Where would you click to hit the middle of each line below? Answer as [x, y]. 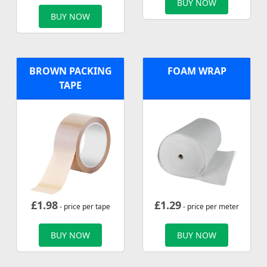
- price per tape [84, 206]
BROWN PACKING [70, 71]
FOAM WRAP [197, 71]
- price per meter [210, 206]
